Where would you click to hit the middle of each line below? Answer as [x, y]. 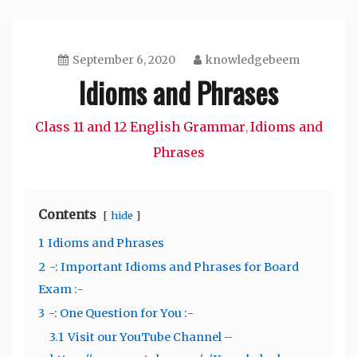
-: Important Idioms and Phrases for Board [174, 267]
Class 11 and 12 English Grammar [140, 126]
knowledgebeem [252, 59]
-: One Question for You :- [121, 313]
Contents [67, 214]
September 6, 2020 [124, 59]
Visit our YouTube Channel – [150, 337]
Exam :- [61, 289]
